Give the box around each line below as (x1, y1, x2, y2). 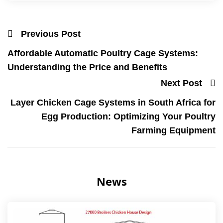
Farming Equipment (131, 125, 216, 135)
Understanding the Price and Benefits (7, 62, 167, 73)
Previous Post (21, 29, 81, 39)
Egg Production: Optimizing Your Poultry (41, 111, 216, 121)
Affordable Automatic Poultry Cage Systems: (7, 48, 198, 59)
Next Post (161, 78, 202, 88)
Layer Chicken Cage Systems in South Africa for (10, 97, 216, 108)
